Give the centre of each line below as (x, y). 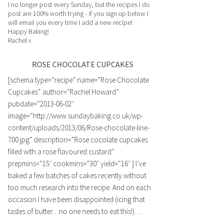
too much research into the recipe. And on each (79, 187)
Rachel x (20, 40)
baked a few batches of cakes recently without (77, 175)
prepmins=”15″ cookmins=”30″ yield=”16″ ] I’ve (77, 164)
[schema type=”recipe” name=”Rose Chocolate (78, 80)
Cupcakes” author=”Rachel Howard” (63, 92)
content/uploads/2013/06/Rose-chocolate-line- (79, 128)
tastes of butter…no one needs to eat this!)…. (75, 211)
